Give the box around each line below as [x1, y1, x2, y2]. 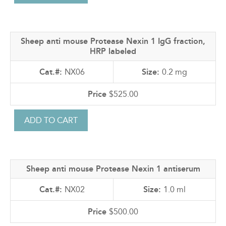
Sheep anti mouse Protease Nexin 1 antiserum [26, 164, 200, 174]
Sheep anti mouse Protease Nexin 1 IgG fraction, [21, 36, 205, 46]
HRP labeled [90, 46, 136, 56]
